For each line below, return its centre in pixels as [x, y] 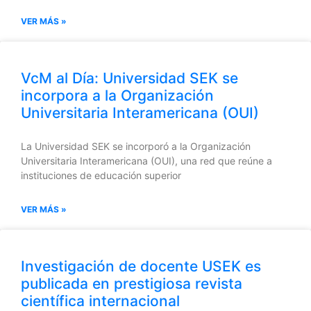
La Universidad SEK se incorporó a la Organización [136, 146]
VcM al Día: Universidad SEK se [129, 78]
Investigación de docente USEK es [141, 267]
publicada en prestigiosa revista [132, 284]
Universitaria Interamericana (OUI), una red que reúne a [146, 161]
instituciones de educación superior [101, 176]
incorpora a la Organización [117, 96]
